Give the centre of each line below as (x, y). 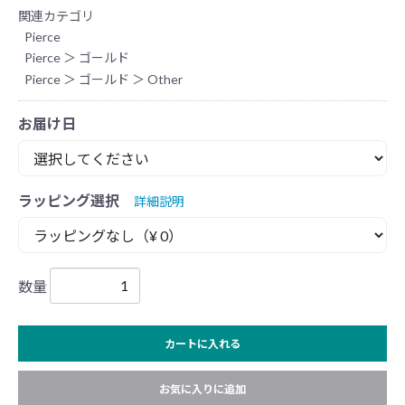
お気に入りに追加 (202, 389)
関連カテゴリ (56, 16)
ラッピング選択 (69, 200)
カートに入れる (202, 344)
